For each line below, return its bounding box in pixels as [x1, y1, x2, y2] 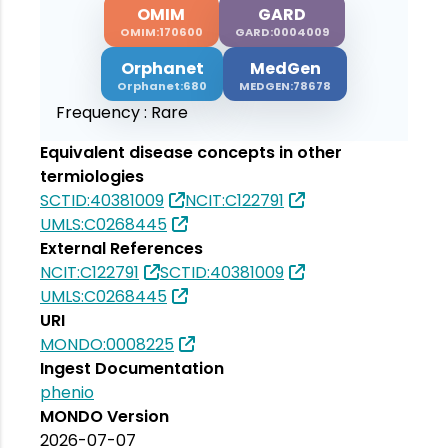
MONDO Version [40, 405, 169, 429]
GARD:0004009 [234, 23, 329, 40]
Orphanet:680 [117, 77, 207, 94]
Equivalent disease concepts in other [40, 141, 342, 165]
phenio [40, 381, 94, 405]
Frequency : [56, 101, 151, 125]
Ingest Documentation [40, 357, 224, 381]
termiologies [40, 165, 144, 189]
